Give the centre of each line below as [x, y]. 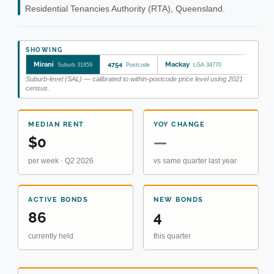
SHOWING [44, 50]
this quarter [172, 236]
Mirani [44, 64]
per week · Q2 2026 [61, 161]
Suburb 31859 [75, 65]
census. [38, 88]
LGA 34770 [207, 65]
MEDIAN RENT [56, 124]
